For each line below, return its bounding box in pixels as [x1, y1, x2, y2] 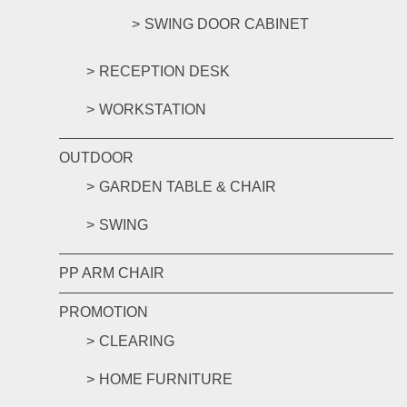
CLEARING [99, 333, 174, 349]
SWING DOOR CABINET [144, 15, 309, 32]
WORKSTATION [99, 101, 206, 117]
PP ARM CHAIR [59, 264, 164, 281]
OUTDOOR [59, 149, 134, 165]
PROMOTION [59, 303, 148, 320]
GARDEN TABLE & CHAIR [99, 178, 276, 194]
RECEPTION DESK [99, 63, 230, 79]
